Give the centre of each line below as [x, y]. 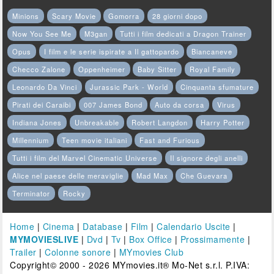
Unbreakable [97, 123]
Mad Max [152, 176]
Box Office [151, 239]
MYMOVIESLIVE [44, 239]
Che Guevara [204, 176]
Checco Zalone [39, 69]
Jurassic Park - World [129, 87]
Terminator [31, 194]
